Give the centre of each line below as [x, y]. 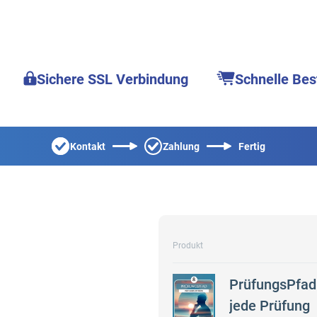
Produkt [188, 246]
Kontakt [88, 146]
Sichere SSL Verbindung [113, 79]
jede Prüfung [270, 306]
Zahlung [181, 146]
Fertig [252, 146]
